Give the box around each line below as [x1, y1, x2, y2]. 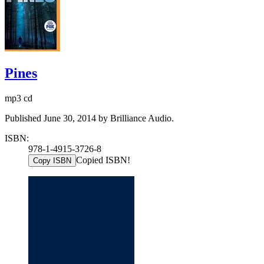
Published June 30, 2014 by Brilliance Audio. [5, 113, 174, 123]
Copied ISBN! [76, 154, 130, 165]
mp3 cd [5, 93, 32, 103]
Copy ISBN [33, 156, 71, 165]
